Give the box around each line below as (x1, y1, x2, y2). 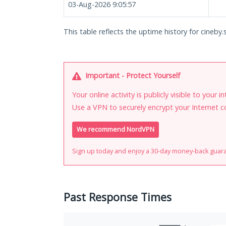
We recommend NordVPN (77, 125, 154, 134)
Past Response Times (64, 190, 172, 205)
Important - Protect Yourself (83, 71, 180, 80)
